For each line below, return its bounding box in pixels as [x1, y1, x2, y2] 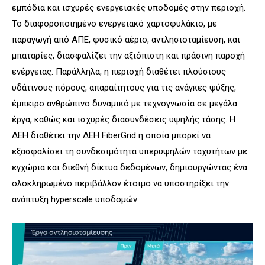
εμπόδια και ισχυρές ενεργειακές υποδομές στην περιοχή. [12, 2, 245, 14]
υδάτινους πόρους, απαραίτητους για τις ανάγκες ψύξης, [12, 82, 236, 93]
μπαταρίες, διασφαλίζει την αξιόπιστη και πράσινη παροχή [12, 50, 245, 62]
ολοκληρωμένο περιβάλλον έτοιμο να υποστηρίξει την [12, 178, 229, 189]
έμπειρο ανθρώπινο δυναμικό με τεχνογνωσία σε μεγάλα [12, 98, 237, 109]
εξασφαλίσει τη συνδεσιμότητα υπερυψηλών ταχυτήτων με [12, 146, 247, 157]
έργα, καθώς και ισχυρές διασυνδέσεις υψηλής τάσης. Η [12, 114, 235, 125]
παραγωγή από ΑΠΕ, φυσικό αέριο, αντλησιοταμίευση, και [12, 34, 240, 46]
